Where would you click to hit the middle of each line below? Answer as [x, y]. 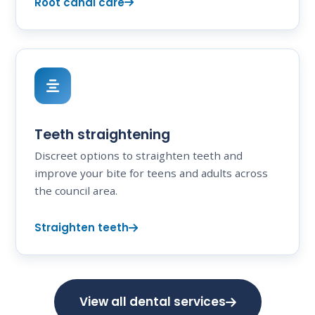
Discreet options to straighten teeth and [139, 156]
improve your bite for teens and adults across [151, 173]
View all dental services [152, 302]
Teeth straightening [102, 134]
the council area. [76, 191]
